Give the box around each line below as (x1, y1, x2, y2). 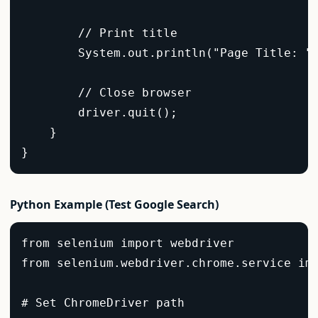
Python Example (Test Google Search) (10, 197, 219, 213)
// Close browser (21, 85, 206, 99)
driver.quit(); (21, 105, 192, 119)
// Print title (21, 26, 192, 40)
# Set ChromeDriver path (21, 296, 199, 310)
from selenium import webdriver (21, 236, 248, 251)
